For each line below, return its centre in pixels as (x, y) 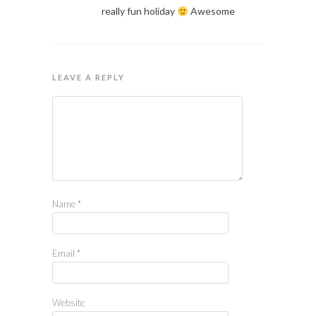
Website (68, 303)
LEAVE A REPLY (89, 78)
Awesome (211, 11)
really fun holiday (139, 11)
